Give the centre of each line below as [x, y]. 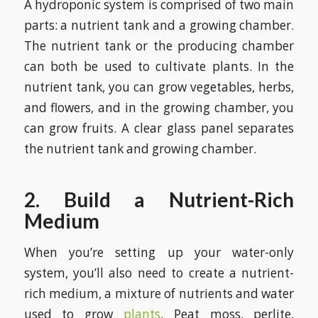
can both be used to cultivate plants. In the [159, 67]
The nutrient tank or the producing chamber [159, 46]
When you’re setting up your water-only [159, 252]
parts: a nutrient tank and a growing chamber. [159, 26]
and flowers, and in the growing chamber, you [159, 108]
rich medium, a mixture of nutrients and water [159, 293]
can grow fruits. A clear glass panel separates [159, 128]
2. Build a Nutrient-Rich [159, 200]
